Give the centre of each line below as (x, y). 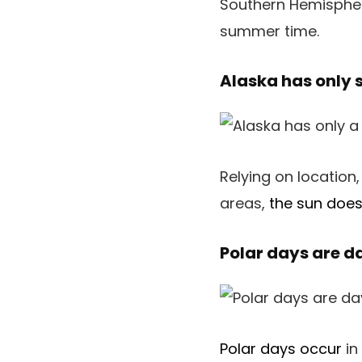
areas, (244, 203)
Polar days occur (281, 349)
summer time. (269, 31)
